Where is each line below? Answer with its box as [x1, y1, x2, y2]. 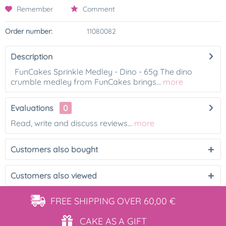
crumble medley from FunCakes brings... [11, 77, 161, 87]
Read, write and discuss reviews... [11, 118, 132, 128]
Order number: [5, 27, 52, 36]
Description [11, 51, 52, 62]
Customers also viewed [11, 171, 97, 181]
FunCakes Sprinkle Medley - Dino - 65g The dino [11, 67, 192, 77]
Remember [17, 5, 53, 14]
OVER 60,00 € [117, 195, 176, 207]
